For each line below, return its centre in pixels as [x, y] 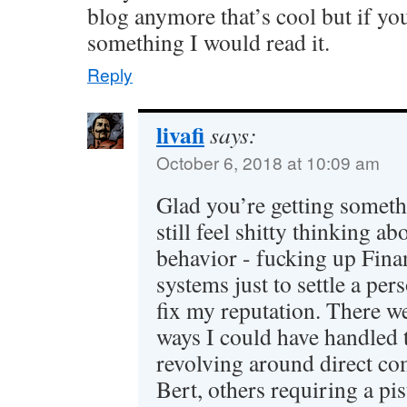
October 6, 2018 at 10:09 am [268, 162]
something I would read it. [208, 42]
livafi [180, 134]
